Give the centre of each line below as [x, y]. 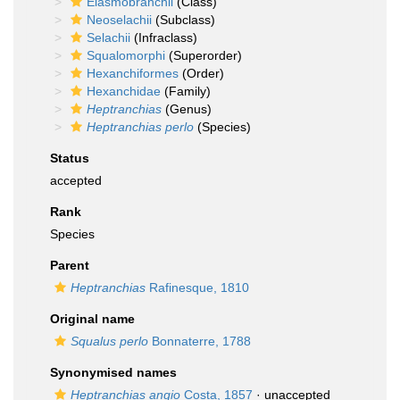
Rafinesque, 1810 [197, 287]
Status [70, 158]
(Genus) [187, 109]
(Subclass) [183, 20]
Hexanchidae [124, 91]
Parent [70, 265]
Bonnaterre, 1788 [200, 341]
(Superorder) [204, 55]
